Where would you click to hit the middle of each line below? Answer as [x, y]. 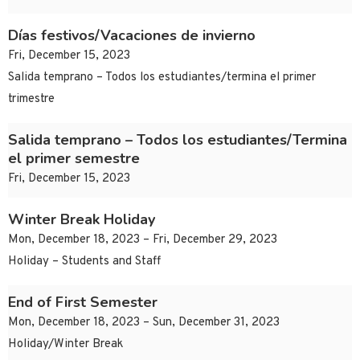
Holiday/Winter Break [65, 345]
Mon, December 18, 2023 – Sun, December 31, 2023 [144, 323]
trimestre [31, 100]
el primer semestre [74, 159]
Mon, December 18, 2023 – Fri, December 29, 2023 [143, 240]
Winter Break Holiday [82, 220]
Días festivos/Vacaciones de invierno [132, 36]
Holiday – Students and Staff [84, 262]
